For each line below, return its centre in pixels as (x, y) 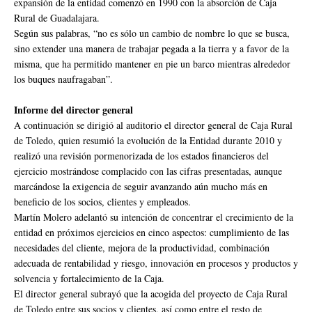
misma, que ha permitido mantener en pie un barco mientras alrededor (152, 63)
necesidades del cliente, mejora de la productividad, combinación (142, 247)
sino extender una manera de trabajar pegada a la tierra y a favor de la (151, 48)
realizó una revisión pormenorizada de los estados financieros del (141, 155)
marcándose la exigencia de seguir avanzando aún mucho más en (141, 186)
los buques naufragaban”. (63, 79)
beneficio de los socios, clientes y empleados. (102, 201)
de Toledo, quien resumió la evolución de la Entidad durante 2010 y (148, 140)
